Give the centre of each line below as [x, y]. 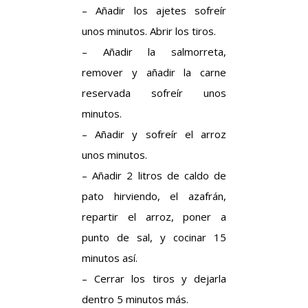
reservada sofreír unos [154, 93]
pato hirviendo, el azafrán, [154, 196]
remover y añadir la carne [154, 72]
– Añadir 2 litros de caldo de [154, 175]
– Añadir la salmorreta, [154, 52]
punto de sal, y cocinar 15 [154, 237]
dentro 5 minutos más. [135, 299]
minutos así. [110, 258]
